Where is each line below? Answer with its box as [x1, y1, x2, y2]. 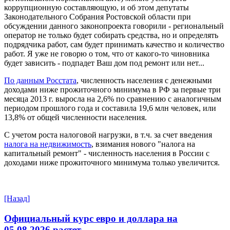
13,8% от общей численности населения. [4, 113, 147, 122]
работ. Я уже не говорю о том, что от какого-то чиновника [4, 49, 209, 58]
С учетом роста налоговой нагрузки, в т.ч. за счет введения [4, 130, 212, 139]
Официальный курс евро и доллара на [4, 213, 178, 224]
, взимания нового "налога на [91, 140, 195, 148]
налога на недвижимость [4, 140, 91, 148]
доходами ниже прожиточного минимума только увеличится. [4, 158, 220, 167]
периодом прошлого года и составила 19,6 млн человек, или [4, 104, 216, 112]
